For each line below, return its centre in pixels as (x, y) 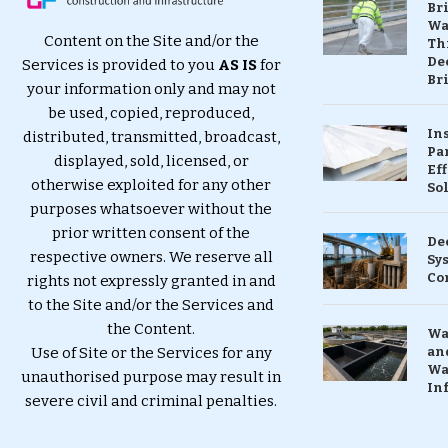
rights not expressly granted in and (151, 280)
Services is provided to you (119, 64)
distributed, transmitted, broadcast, (151, 136)
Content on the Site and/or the (151, 40)
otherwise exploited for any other (151, 184)
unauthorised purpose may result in (151, 376)
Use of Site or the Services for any (151, 352)
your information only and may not (151, 88)
